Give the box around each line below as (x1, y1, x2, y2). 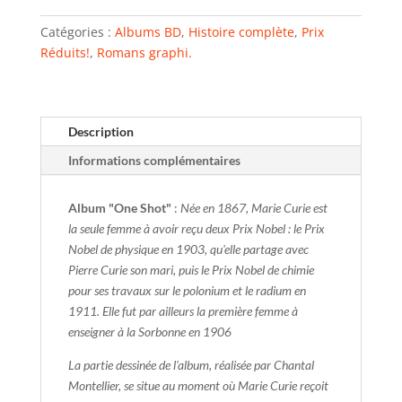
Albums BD (114, 23, 181, 41)
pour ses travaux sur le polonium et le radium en (67, 283, 306, 299)
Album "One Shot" (67, 200, 171, 216)
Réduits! (39, 44, 90, 62)
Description (67, 124, 134, 140)
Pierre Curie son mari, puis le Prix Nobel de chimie (67, 262, 314, 278)
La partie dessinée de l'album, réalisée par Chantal (67, 357, 314, 373)
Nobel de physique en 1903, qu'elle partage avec (67, 241, 309, 258)
